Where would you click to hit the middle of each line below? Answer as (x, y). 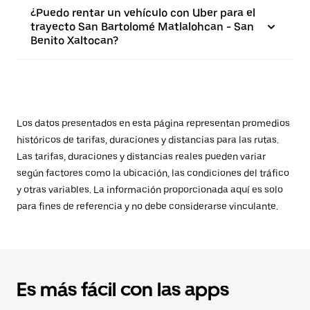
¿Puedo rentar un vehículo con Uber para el (143, 13)
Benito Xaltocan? (74, 40)
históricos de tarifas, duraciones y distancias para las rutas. (148, 140)
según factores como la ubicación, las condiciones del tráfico (153, 173)
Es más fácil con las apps (123, 289)
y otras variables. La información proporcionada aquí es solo (150, 190)
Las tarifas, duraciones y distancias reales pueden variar (141, 156)
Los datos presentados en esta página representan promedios (153, 123)
